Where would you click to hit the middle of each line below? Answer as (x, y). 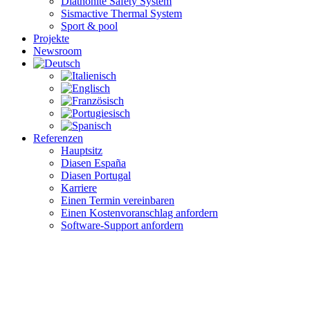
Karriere (79, 188)
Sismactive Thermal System (121, 13)
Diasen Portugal (96, 175)
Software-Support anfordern (122, 225)
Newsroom (57, 51)
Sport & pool (89, 26)
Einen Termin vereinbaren (118, 200)
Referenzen (58, 138)
